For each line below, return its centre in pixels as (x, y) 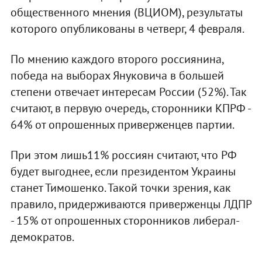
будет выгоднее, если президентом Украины (123, 171)
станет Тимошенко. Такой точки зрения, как (120, 187)
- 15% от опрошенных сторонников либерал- (125, 220)
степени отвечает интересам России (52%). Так (128, 92)
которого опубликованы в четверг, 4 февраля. (127, 28)
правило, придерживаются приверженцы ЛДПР (131, 204)
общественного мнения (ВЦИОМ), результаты (126, 12)
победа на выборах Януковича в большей (117, 75)
